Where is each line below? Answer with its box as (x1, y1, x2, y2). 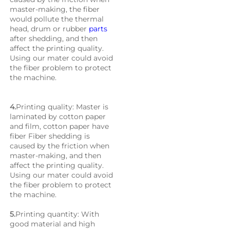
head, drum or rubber (10, 24, 89, 34)
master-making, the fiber (10, 5, 100, 14)
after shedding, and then (10, 34, 98, 44)
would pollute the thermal (10, 14, 104, 24)
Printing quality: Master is (16, 102, 108, 112)
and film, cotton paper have (10, 122, 109, 131)
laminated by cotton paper (10, 112, 106, 122)
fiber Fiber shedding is (10, 131, 90, 141)
